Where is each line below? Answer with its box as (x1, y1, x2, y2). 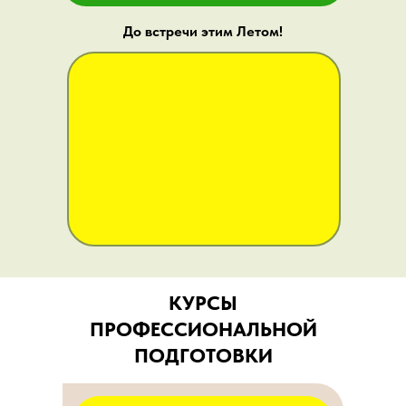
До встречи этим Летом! (123, 23, 283, 40)
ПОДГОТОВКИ (133, 343, 273, 367)
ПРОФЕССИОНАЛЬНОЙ (89, 317, 317, 341)
